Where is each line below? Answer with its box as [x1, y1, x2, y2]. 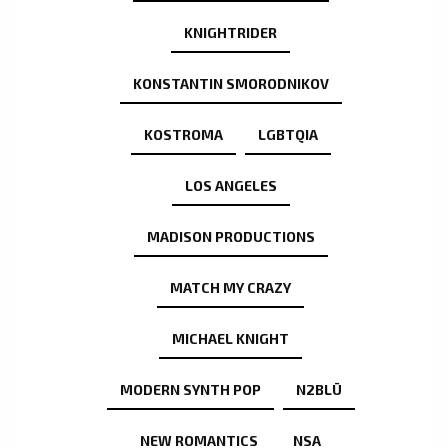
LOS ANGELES [184, 177, 277, 195]
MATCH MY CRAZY [170, 279, 291, 297]
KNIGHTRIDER [184, 24, 277, 42]
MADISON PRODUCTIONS [146, 228, 315, 246]
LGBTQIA [257, 126, 318, 144]
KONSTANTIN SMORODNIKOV [132, 75, 329, 93]
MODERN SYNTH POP [119, 381, 261, 399]
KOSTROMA [143, 126, 223, 144]
